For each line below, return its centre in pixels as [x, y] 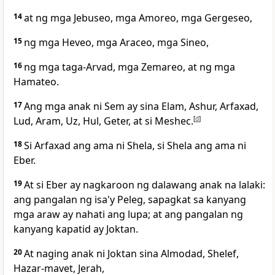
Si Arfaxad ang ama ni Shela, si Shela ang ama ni [135, 146]
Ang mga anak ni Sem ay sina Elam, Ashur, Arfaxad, [141, 107]
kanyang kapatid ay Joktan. [76, 229]
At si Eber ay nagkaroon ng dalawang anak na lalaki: [145, 185]
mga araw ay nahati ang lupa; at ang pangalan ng [128, 215]
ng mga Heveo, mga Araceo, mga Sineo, [116, 43]
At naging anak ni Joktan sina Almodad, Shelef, [131, 254]
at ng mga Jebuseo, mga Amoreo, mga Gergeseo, [138, 18]
